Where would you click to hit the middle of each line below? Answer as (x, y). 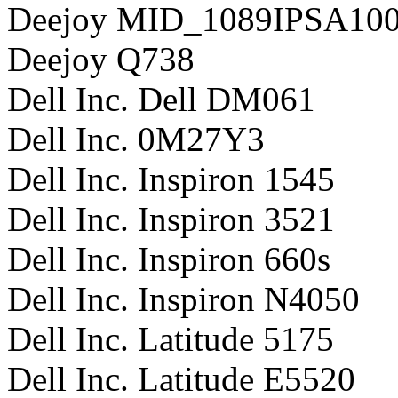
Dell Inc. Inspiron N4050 (183, 298)
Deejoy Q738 (101, 59)
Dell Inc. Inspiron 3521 (171, 219)
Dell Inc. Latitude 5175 (171, 338)
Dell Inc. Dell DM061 (161, 99)
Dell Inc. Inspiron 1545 (171, 179)
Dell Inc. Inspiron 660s (169, 259)
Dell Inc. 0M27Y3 (136, 139)
